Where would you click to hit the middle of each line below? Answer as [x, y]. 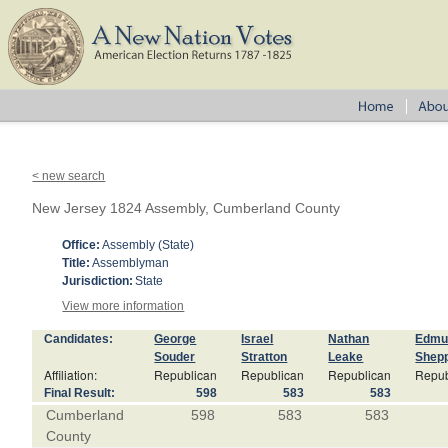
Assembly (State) [148, 245]
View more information [123, 306]
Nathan [349, 339]
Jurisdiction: [98, 281]
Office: [81, 245]
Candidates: [79, 339]
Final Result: [80, 393]
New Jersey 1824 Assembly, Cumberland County [186, 208]
